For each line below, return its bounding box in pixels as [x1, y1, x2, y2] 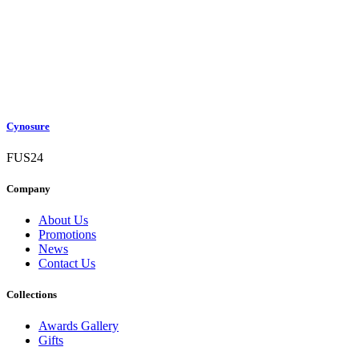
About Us [38, 213, 88, 228]
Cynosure [6, 119, 50, 132]
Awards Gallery [38, 319, 119, 333]
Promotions [38, 228, 96, 242]
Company [6, 182, 50, 195]
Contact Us [38, 256, 95, 271]
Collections [6, 288, 57, 301]
